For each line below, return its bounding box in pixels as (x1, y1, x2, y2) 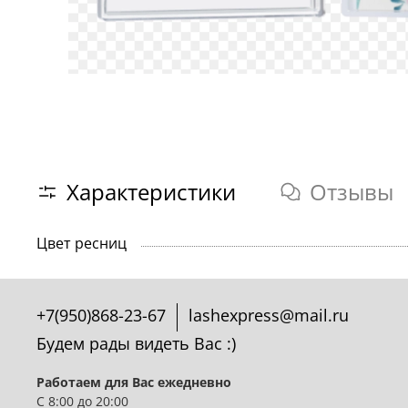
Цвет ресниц (36, 233, 127, 254)
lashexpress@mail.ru (189, 304, 349, 327)
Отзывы (310, 177, 393, 208)
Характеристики (66, 177, 236, 208)
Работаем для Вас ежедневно (36, 373, 231, 392)
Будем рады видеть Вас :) (36, 332, 236, 355)
